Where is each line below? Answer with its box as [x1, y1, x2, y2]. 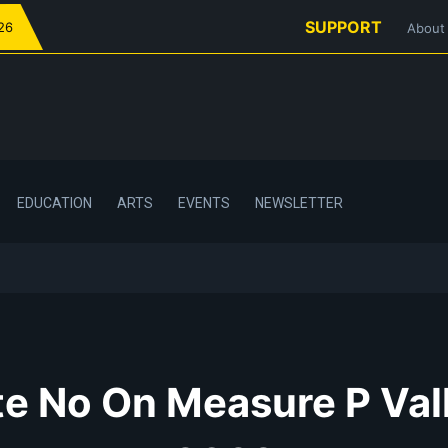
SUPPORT [305, 17, 382, 37]
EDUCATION [17, 194, 92, 211]
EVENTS [178, 194, 230, 211]
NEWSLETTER [255, 194, 343, 211]
